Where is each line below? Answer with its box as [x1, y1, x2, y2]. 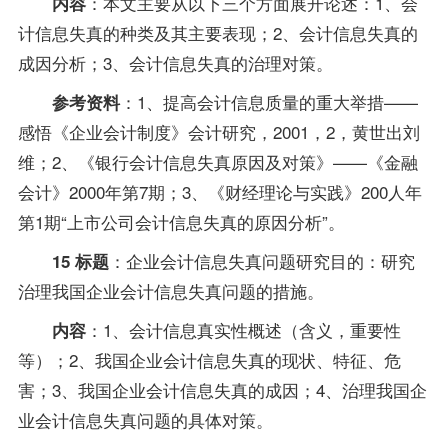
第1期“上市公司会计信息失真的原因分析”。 [17, 209, 345, 235]
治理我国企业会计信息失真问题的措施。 [17, 278, 324, 304]
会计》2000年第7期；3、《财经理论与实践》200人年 [17, 179, 422, 205]
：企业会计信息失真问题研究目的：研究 [108, 248, 415, 274]
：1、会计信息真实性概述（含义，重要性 [85, 317, 401, 343]
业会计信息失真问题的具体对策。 [17, 407, 273, 433]
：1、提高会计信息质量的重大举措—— [119, 89, 418, 115]
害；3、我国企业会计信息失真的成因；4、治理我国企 [17, 377, 427, 403]
